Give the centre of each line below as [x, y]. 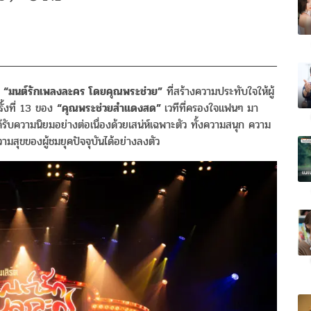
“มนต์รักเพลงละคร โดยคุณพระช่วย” [83, 92]
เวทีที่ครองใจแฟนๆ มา [211, 108]
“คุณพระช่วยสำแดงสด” [111, 108]
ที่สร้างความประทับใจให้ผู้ [218, 92]
